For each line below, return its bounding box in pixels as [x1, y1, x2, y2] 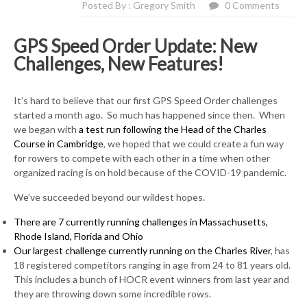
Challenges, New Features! [14, 52, 223, 75]
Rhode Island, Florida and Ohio [14, 230, 143, 242]
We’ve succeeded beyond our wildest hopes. [14, 191, 205, 203]
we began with [14, 123, 79, 135]
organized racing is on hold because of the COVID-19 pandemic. [14, 166, 286, 178]
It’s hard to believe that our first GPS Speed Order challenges [14, 94, 278, 106]
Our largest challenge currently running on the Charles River [14, 244, 271, 256]
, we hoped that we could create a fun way [103, 137, 284, 149]
